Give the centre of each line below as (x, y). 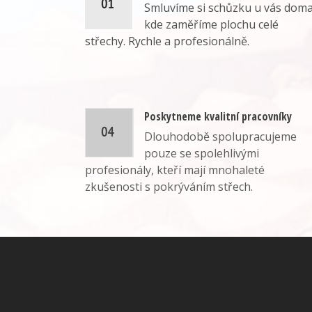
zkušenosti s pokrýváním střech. (169, 187)
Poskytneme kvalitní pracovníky (218, 117)
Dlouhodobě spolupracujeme (220, 137)
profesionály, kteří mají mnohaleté (175, 170)
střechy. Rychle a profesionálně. (167, 41)
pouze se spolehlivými (202, 154)
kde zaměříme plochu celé (211, 25)
